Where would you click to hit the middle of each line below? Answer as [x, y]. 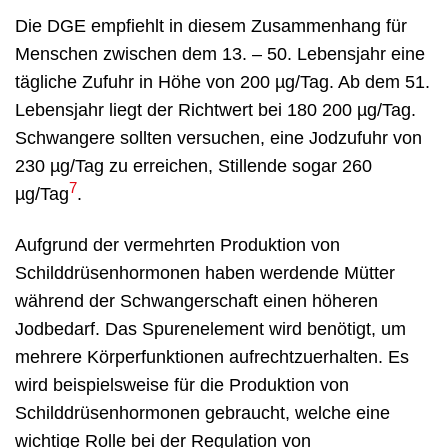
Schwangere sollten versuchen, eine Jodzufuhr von [218, 138]
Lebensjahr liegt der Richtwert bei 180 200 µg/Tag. [215, 110]
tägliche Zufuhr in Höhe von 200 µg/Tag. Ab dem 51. [222, 82]
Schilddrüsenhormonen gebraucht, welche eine [202, 413]
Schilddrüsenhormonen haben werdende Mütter [205, 273]
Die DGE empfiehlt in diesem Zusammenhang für [211, 26]
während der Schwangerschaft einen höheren [196, 301]
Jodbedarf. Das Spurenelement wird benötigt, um [210, 329]
